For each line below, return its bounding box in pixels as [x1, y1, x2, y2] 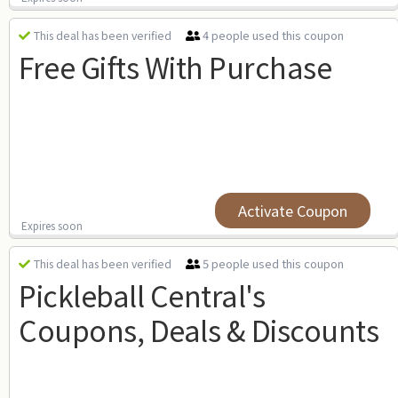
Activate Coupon [238, 200, 348, 221]
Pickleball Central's [19, 275, 265, 315]
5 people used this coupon [203, 255, 344, 272]
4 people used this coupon [203, 27, 344, 44]
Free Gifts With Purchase [19, 46, 331, 87]
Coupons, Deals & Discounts [19, 309, 378, 350]
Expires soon [21, 218, 83, 233]
